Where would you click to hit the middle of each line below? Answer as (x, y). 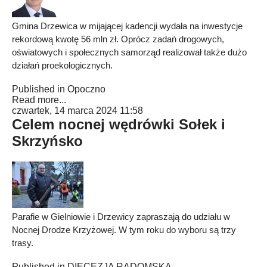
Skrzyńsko (47, 141)
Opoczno (86, 89)
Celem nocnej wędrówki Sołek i (119, 124)
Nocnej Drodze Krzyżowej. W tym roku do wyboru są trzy (124, 230)
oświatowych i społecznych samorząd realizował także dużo (129, 52)
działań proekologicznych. (62, 65)
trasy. (23, 243)
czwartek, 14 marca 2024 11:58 (77, 111)
